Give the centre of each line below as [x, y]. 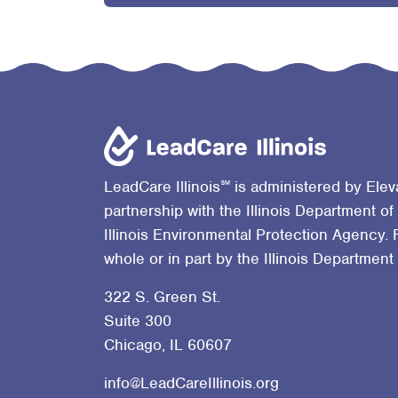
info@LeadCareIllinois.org [191, 382]
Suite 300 [138, 320]
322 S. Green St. [162, 296]
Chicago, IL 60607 [168, 344]
